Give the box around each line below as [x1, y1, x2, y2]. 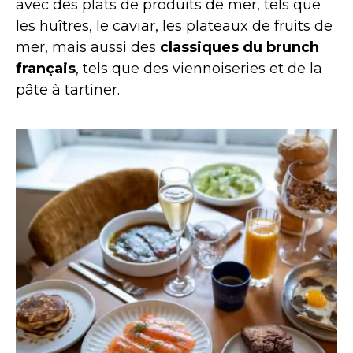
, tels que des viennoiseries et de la [76, 60, 322, 78]
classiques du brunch [160, 39, 319, 57]
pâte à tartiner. [16, 81, 120, 99]
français [16, 60, 76, 78]
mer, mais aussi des [16, 39, 160, 57]
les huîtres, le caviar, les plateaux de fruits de [16, 17, 333, 35]
